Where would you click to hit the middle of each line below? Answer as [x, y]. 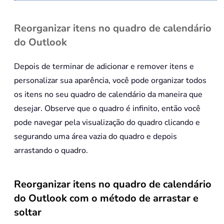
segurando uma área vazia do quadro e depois [95, 136]
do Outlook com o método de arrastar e [106, 198]
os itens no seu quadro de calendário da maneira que [108, 94]
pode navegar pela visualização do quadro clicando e [107, 122]
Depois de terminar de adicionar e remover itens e [104, 66]
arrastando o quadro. [51, 150]
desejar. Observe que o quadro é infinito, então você [107, 108]
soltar [28, 212]
